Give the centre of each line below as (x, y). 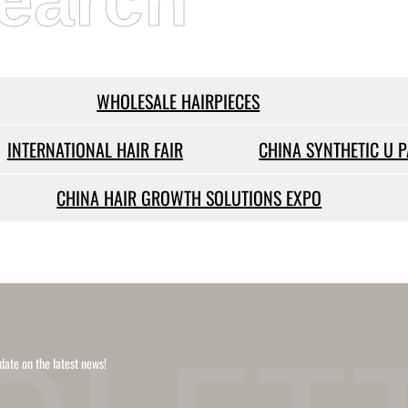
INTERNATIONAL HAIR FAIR (95, 150)
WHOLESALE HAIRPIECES (178, 102)
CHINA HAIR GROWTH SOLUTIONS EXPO (189, 198)
